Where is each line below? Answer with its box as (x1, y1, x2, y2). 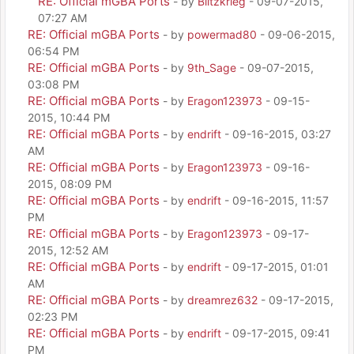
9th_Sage (187, 61, 236, 74)
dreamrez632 (187, 293, 258, 307)
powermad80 (187, 28, 257, 41)
